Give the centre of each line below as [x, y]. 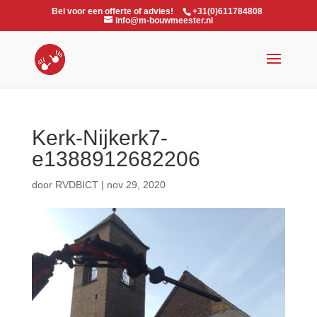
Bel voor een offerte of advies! [113, 11]
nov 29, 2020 [136, 185]
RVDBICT [76, 185]
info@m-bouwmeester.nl [164, 21]
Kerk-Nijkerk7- [99, 138]
